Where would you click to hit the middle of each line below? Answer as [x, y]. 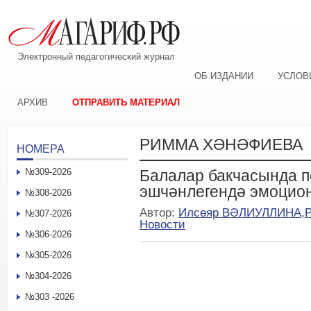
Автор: [159, 212]
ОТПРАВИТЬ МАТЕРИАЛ [126, 102]
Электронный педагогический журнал [96, 57]
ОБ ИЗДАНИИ [224, 76]
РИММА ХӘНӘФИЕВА [221, 144]
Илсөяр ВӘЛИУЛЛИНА [240, 212]
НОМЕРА [41, 149]
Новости [162, 224]
